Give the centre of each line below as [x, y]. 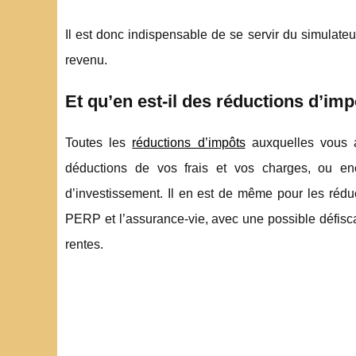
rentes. [84, 244]
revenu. [86, 60]
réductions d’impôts [189, 142]
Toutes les [99, 142]
